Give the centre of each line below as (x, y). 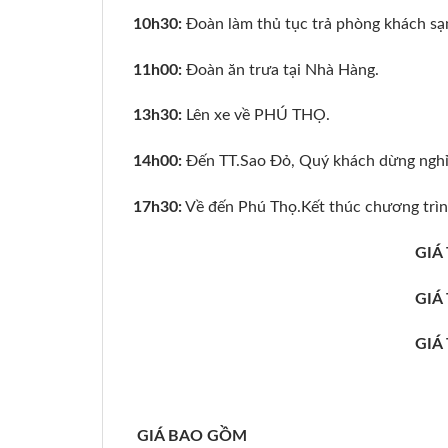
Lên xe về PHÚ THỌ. (256, 115)
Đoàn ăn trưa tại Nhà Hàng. (280, 69)
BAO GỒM (207, 435)
